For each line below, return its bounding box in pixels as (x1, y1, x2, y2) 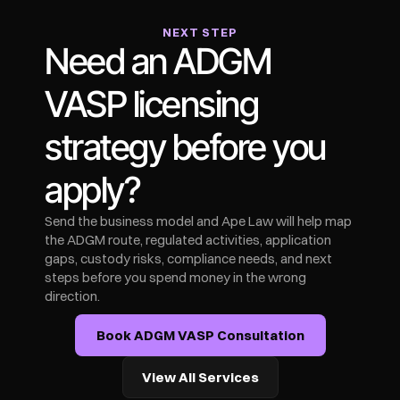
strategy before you (45, 125, 326, 169)
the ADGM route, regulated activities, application (45, 231, 331, 248)
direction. (45, 287, 100, 304)
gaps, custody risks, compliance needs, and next (45, 250, 332, 267)
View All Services (141, 369, 259, 386)
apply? (45, 168, 139, 212)
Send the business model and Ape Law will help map (45, 212, 352, 229)
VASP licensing (45, 82, 258, 126)
